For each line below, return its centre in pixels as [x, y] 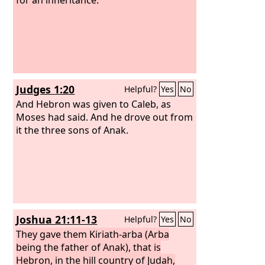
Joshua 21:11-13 [57, 219]
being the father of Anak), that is [89, 247]
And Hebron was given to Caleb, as [94, 104]
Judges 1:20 [46, 89]
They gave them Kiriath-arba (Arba [93, 234]
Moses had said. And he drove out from [105, 117]
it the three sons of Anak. [72, 130]
